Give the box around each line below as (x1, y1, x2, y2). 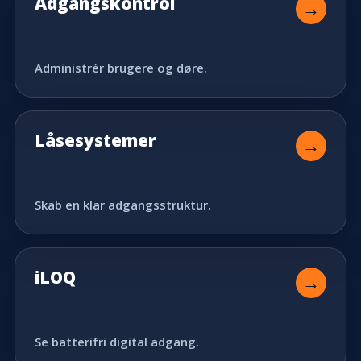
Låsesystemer (35, 128, 156, 151)
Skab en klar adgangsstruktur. (35, 196, 211, 213)
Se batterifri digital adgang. (35, 333, 199, 350)
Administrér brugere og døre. (35, 59, 207, 76)
